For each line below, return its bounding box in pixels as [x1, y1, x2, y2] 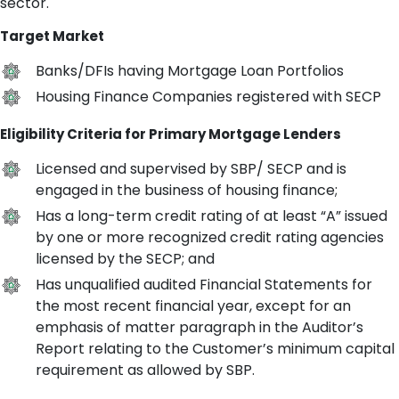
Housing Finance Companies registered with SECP [36, 85, 381, 107]
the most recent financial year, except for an [36, 295, 351, 316]
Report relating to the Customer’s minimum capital [36, 338, 395, 359]
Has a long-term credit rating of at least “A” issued [36, 205, 387, 226]
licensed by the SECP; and [36, 248, 215, 269]
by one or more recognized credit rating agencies [36, 226, 384, 248]
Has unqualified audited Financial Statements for [36, 273, 372, 295]
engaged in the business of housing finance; [36, 179, 338, 200]
